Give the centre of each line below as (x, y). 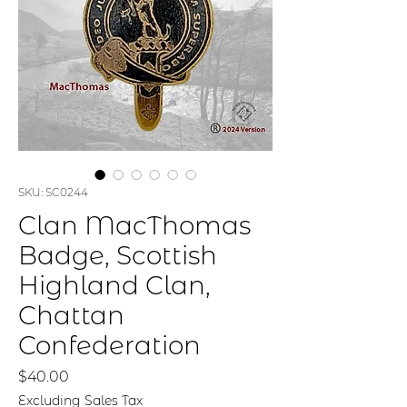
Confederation (109, 345)
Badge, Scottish (118, 255)
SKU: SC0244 (53, 192)
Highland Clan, (114, 285)
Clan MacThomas (134, 225)
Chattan (71, 315)
